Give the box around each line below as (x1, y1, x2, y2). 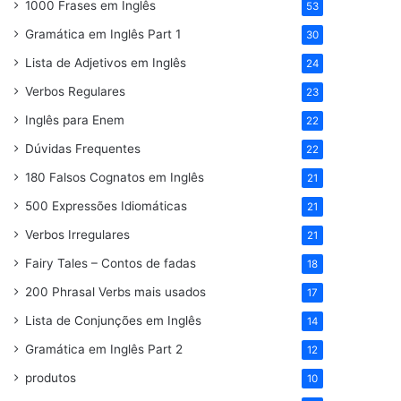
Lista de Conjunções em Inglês (25, 312, 202, 328)
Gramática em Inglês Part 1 (25, 26, 182, 41)
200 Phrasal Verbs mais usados (25, 284, 207, 299)
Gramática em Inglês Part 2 (25, 341, 183, 356)
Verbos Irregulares (25, 226, 131, 242)
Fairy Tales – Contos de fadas (25, 255, 197, 270)
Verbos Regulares (25, 83, 126, 98)
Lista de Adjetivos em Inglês (25, 55, 187, 70)
